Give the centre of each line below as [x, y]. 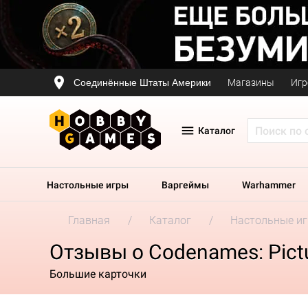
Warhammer [269, 185]
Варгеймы [185, 185]
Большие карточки [98, 274]
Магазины [251, 82]
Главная [89, 220]
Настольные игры [88, 185]
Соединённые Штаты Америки [142, 82]
